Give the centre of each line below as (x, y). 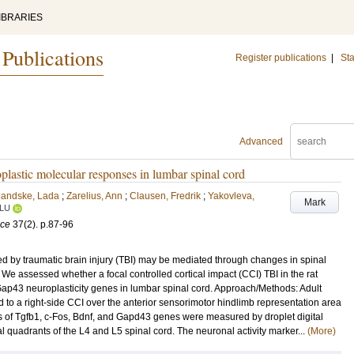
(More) (322, 331)
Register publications (281, 58)
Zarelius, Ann (94, 196)
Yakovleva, (231, 196)
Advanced (261, 141)
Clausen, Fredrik (165, 196)
